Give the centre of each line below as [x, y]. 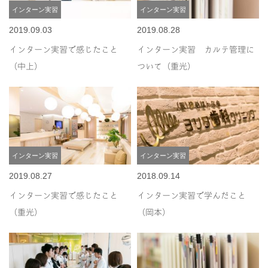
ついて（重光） [167, 66]
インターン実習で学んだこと [192, 195]
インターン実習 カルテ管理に [196, 49]
